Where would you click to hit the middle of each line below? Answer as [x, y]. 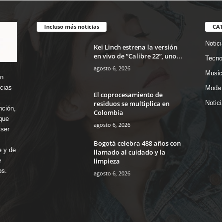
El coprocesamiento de [128, 94]
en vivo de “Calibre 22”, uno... [138, 56]
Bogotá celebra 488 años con [137, 143]
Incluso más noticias [71, 26]
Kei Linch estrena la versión [135, 47]
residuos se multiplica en [131, 103]
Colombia [108, 112]
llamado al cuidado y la [129, 152]
